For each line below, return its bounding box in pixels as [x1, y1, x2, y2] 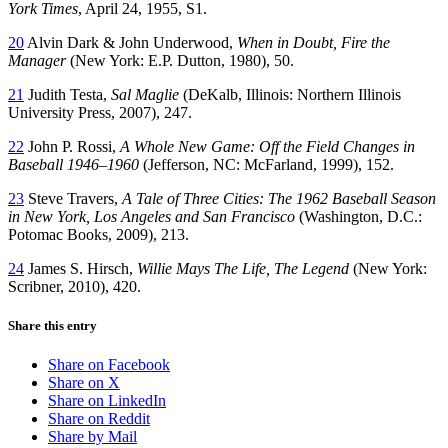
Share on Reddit [48, 410, 150, 428]
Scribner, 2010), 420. [8, 277, 141, 295]
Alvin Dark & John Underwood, [24, 33, 237, 51]
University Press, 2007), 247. [8, 103, 192, 121]
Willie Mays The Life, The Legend [137, 259, 349, 277]
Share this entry [8, 317, 97, 333]
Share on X [48, 374, 120, 392]
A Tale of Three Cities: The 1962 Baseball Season [122, 189, 436, 207]
